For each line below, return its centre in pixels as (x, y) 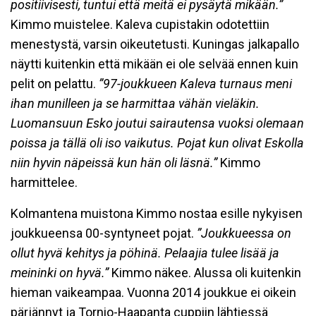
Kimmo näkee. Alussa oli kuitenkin (206, 273)
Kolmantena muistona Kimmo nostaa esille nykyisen (157, 213)
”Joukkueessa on (244, 233)
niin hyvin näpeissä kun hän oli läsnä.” (115, 163)
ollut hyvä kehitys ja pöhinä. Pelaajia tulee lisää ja (145, 253)
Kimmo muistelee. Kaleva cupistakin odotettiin (140, 24)
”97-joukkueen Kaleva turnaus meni (195, 84)
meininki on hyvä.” (61, 273)
